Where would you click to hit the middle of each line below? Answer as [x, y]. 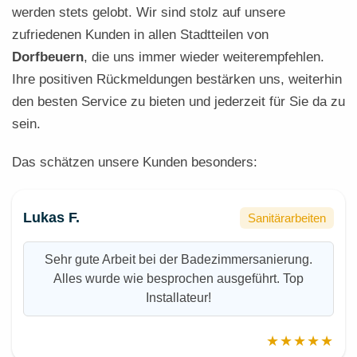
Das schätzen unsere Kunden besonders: [135, 162]
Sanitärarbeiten [287, 218]
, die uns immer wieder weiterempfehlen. [204, 57]
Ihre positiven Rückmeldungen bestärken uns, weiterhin [177, 79]
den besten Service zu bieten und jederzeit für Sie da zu [178, 102]
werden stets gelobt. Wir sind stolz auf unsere [149, 12]
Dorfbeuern [48, 57]
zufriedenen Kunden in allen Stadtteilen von [140, 35]
